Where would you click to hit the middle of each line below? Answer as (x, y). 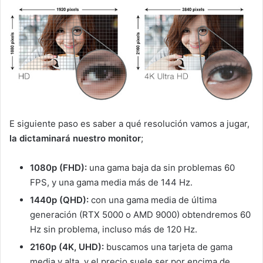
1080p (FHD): (60, 167)
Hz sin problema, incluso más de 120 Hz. (114, 229)
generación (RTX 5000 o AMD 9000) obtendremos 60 (140, 214)
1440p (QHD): (59, 200)
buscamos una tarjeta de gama (168, 247)
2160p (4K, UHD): (67, 247)
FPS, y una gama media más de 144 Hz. (111, 182)
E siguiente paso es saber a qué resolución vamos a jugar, (129, 123)
